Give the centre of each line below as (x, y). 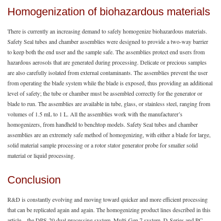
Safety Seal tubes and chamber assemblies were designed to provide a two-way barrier (108, 41)
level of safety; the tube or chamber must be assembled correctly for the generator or (105, 93)
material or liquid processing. (41, 155)
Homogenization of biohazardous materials (109, 12)
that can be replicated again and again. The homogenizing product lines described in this (109, 209)
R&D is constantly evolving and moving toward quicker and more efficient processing (108, 199)
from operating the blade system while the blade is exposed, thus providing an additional (110, 83)
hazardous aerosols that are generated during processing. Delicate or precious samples (107, 62)
